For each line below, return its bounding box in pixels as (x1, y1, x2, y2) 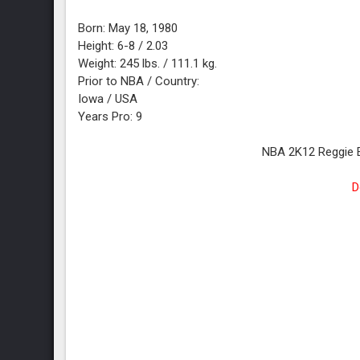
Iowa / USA (78, 92, 138, 106)
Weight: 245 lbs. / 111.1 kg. (78, 56, 218, 71)
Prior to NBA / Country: (78, 74, 200, 88)
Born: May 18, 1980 (78, 21, 178, 35)
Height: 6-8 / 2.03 (78, 39, 169, 53)
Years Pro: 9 (78, 109, 143, 124)
